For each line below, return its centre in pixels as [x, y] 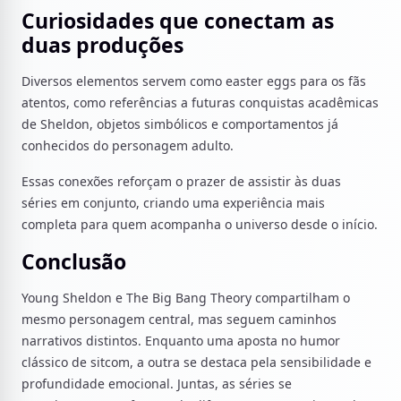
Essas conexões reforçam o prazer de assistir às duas [181, 181]
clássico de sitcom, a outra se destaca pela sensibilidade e [196, 362]
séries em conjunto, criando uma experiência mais [173, 203]
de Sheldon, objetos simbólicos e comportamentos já [180, 124]
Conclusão [74, 261]
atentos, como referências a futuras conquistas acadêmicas [200, 102]
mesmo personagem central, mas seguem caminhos [179, 319]
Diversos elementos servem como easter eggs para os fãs [194, 81]
